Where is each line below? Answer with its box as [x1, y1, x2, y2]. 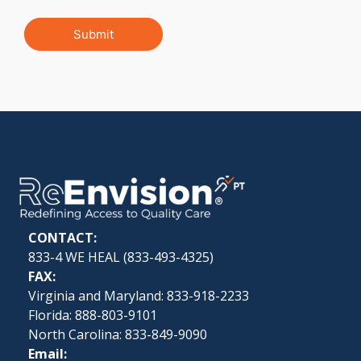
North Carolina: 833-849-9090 [28, 325, 207, 343]
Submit [73, 26, 114, 42]
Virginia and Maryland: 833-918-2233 [28, 286, 249, 305]
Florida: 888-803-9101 [28, 305, 157, 324]
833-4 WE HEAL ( [28, 247, 127, 266]
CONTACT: [28, 228, 97, 247]
